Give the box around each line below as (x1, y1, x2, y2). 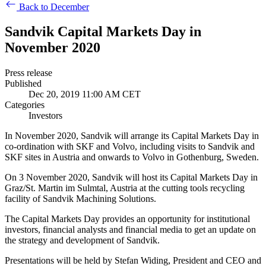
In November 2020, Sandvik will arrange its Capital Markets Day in (5, 131, 259, 141)
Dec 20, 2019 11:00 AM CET (28, 89, 141, 100)
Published (5, 78, 42, 89)
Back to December (19, 1, 89, 12)
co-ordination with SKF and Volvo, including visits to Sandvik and (5, 141, 255, 152)
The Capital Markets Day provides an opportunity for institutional (5, 214, 250, 224)
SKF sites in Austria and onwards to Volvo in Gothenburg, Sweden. (5, 152, 259, 163)
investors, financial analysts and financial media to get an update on (5, 224, 256, 235)
